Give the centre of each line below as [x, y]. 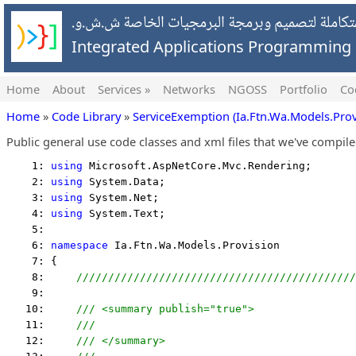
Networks [189, 89]
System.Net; [121, 197]
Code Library [86, 116]
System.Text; [124, 213]
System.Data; [124, 182]
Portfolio [304, 89]
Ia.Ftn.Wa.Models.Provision [194, 245]
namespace [79, 245]
